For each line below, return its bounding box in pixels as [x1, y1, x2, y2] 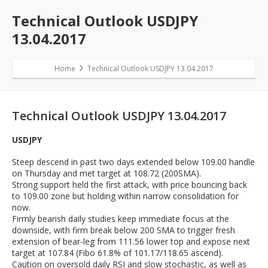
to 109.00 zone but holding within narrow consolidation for [12, 190, 239, 202]
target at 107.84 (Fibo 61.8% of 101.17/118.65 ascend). [12, 247, 223, 259]
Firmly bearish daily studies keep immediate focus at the [12, 213, 229, 225]
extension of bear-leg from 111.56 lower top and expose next [12, 236, 250, 248]
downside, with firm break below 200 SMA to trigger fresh [12, 224, 235, 236]
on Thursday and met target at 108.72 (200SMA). [12, 167, 201, 179]
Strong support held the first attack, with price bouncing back [12, 179, 247, 191]
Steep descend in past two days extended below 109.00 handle [12, 156, 255, 168]
